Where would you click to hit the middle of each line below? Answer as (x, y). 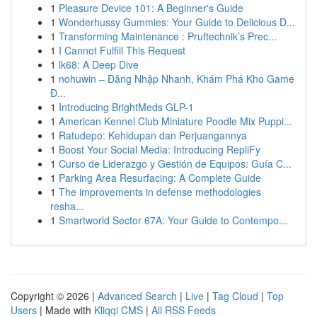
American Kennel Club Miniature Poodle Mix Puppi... (175, 121)
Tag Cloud (235, 296)
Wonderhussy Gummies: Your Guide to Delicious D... (177, 22)
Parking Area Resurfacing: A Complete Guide (160, 178)
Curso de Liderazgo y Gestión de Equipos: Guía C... (175, 163)
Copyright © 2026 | (54, 296)
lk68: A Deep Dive (99, 64)
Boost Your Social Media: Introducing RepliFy (160, 149)
